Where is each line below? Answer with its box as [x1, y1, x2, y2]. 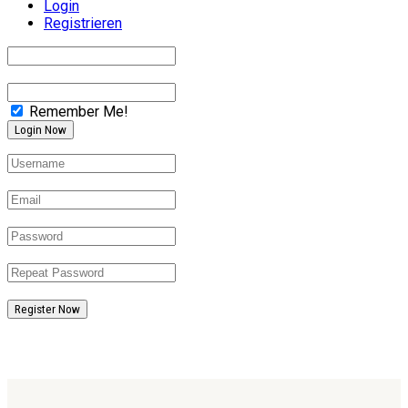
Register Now [15, 302, 80, 317]
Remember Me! [25, 103, 128, 121]
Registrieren [44, 15, 122, 33]
